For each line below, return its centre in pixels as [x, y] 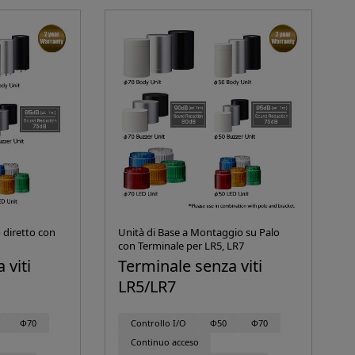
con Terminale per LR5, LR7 [181, 246]
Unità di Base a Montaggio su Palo [199, 233]
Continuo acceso [164, 342]
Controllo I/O [158, 323]
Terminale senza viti [191, 266]
